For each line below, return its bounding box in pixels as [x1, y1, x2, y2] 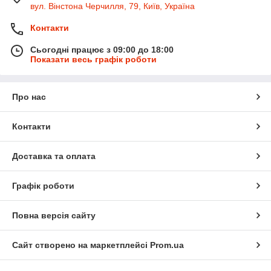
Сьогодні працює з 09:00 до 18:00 [30, 45, 174, 55]
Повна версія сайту [12, 211, 96, 221]
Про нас [12, 92, 46, 102]
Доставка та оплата [12, 151, 96, 162]
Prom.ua [150, 240, 184, 250]
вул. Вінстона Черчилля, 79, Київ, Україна [30, 1, 195, 11]
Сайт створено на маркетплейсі [12, 240, 150, 250]
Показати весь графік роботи [30, 54, 157, 65]
